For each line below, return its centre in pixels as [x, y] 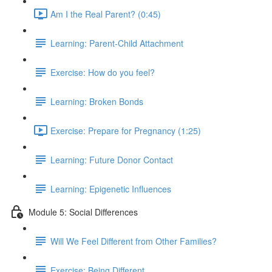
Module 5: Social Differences [83, 212]
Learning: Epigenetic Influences [111, 189]
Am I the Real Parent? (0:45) [106, 14]
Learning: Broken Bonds [97, 101]
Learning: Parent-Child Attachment [117, 43]
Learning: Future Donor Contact [112, 159]
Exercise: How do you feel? [103, 72]
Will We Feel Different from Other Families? [134, 241]
